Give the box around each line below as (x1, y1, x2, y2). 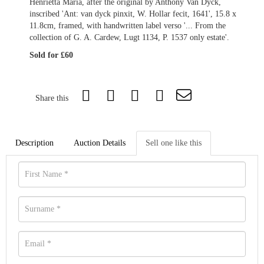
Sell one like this (146, 138, 202, 147)
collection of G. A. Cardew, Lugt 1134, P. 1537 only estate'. (29, 33, 229, 42)
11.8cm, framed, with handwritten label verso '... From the (29, 21, 226, 30)
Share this (35, 94, 68, 103)
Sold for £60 (29, 51, 73, 60)
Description (15, 138, 54, 147)
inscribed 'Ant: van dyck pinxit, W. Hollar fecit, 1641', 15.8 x (29, 9, 236, 18)
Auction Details (74, 138, 126, 147)
